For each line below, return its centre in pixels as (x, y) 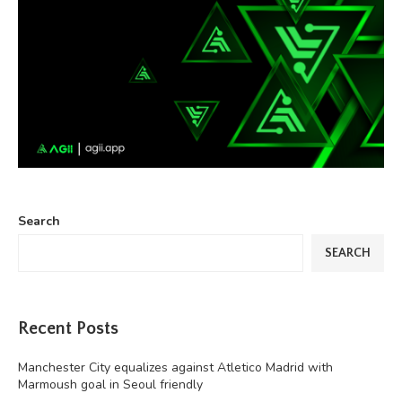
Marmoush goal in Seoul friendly (110, 384)
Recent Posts (68, 328)
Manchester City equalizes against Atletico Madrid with (175, 367)
